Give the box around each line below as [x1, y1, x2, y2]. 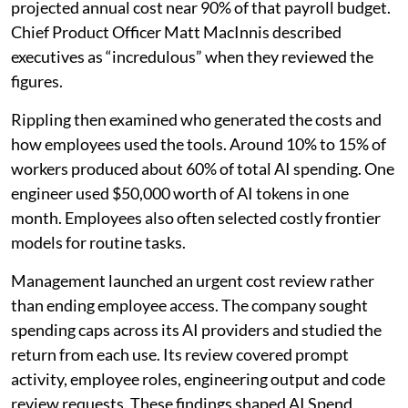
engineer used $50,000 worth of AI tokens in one [11, 183, 349, 204]
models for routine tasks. [11, 232, 186, 253]
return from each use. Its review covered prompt [11, 344, 349, 365]
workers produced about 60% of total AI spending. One [11, 158, 394, 179]
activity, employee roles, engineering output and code [11, 369, 385, 390]
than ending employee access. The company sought [11, 295, 368, 316]
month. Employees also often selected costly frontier [11, 208, 381, 229]
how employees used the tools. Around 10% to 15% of [11, 134, 386, 155]
